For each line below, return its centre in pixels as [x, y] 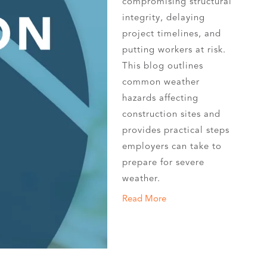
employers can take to [172, 146]
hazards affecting [161, 98]
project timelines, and [172, 33]
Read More [145, 198]
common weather [161, 82]
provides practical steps [176, 130]
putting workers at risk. [174, 49]
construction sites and [172, 114]
